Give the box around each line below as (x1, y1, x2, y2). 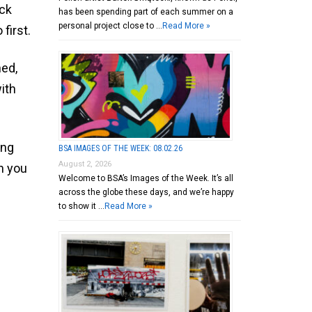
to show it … (58, 201, 104, 211)
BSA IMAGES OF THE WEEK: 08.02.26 (58, 143, 182, 153)
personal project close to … (58, 20, 162, 31)
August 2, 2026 (58, 159, 111, 169)
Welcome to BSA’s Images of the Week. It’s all (58, 173, 233, 183)
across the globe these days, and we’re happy (58, 187, 234, 197)
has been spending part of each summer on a (58, 6, 233, 17)
